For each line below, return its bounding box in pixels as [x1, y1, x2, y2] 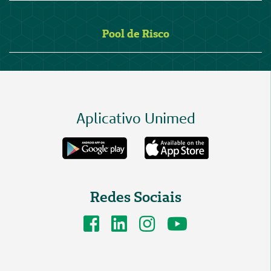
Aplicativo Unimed [76, 109, 195, 128]
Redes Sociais [90, 188, 181, 206]
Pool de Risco [102, 27, 169, 41]
